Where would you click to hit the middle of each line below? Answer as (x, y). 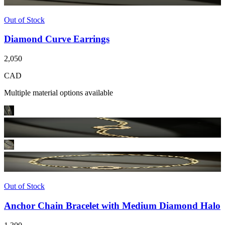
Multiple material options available (59, 93)
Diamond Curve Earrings (57, 39)
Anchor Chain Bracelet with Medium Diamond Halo (112, 205)
